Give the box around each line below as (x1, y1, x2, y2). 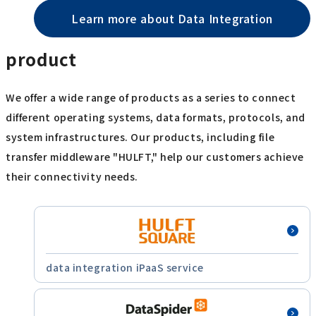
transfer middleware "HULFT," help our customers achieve (6, 149, 304, 164)
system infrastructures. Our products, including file (6, 129, 275, 144)
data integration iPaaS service (46, 260, 204, 274)
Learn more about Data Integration (71, 9, 273, 27)
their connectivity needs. (6, 169, 138, 183)
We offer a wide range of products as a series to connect (6, 90, 296, 104)
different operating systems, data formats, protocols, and (6, 109, 305, 124)
